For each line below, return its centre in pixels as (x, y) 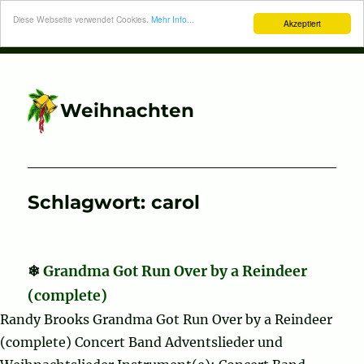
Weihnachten (128, 110)
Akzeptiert (302, 23)
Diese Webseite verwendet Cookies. (82, 19)
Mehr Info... (173, 19)
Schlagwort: (90, 202)
